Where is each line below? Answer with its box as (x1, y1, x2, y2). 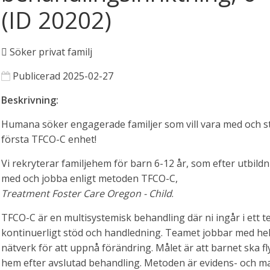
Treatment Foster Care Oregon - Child (1, 187, 172, 201)
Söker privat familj (7, 45, 92, 59)
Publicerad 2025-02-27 (10, 69, 113, 83)
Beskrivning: (1, 93, 58, 107)
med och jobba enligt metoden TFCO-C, (1, 172, 178, 186)
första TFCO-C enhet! (1, 133, 96, 146)
